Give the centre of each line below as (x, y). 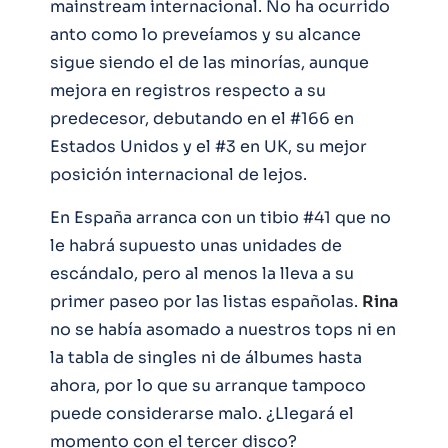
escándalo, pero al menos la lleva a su (202, 274)
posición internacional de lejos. (178, 175)
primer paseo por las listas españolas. (206, 302)
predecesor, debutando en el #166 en (202, 119)
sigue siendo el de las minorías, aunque (209, 63)
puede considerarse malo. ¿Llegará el (202, 414)
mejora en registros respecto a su (188, 91)
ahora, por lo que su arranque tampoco (208, 386)
